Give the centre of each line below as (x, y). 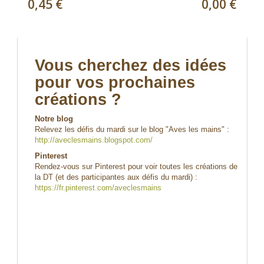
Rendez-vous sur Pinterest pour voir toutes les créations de (136, 166)
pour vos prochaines (115, 82)
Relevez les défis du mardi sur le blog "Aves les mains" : (132, 129)
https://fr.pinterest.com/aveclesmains (98, 188)
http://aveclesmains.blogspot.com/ (93, 140)
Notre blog (54, 119)
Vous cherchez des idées (130, 65)
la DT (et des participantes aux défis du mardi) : (116, 177)
